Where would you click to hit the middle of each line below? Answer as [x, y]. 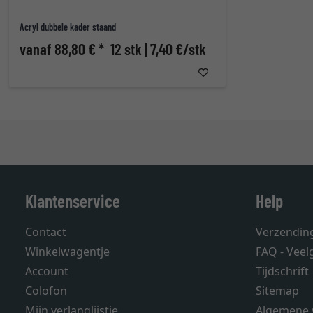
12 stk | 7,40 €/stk [158, 49]
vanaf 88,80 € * [63, 49]
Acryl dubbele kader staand [68, 27]
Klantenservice [73, 200]
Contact [46, 232]
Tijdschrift [282, 271]
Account [47, 271]
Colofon [46, 291]
